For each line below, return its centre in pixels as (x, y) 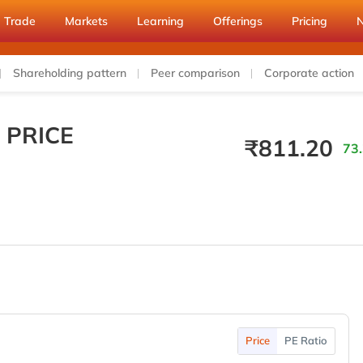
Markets (86, 21)
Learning (160, 21)
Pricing (310, 21)
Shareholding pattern (70, 73)
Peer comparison (195, 73)
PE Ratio (305, 340)
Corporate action (309, 73)
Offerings (238, 21)
